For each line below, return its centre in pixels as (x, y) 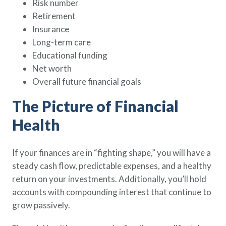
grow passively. (41, 205)
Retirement (54, 16)
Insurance (51, 29)
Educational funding (70, 55)
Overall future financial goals (87, 81)
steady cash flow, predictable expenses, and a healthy (112, 166)
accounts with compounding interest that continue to (112, 192)
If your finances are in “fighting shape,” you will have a (111, 153)
